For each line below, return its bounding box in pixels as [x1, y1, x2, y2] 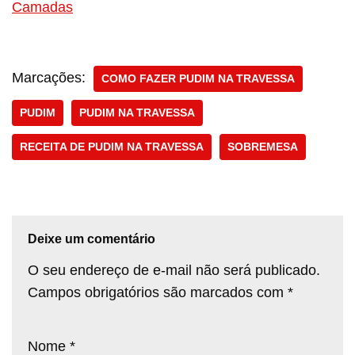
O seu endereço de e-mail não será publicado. [28, 261, 320, 278]
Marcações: [12, 69, 86, 86]
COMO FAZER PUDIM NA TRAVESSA [101, 72, 295, 85]
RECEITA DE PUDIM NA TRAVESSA [20, 140, 204, 153]
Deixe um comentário [28, 231, 155, 246]
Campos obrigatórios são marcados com [28, 284, 288, 300]
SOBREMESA [227, 140, 298, 153]
